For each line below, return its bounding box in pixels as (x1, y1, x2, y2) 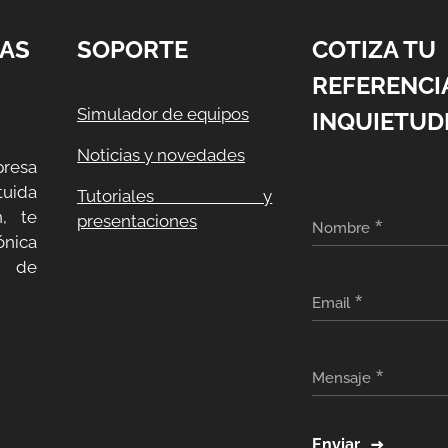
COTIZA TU (312, 35, 437, 64)
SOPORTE (77, 35, 189, 64)
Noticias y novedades (77, 145, 246, 165)
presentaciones (77, 211, 198, 231)
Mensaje (312, 369, 372, 387)
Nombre (312, 219, 371, 237)
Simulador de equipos (77, 104, 250, 124)
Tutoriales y (77, 186, 273, 206)
